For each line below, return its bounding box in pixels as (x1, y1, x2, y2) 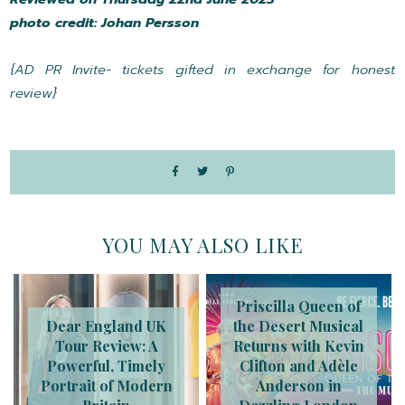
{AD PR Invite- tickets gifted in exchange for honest (10, 60, 395, 80)
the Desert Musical (233, 316, 364, 336)
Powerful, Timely (47, 356, 166, 376)
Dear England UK (46, 316, 167, 336)
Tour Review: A (54, 336, 158, 356)
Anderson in (255, 376, 342, 396)
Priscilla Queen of (236, 297, 362, 316)
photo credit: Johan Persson (10, 13, 200, 33)
